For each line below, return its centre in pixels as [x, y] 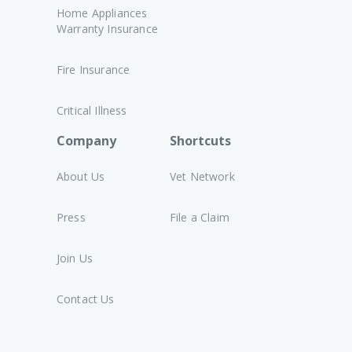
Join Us [75, 258]
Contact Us [86, 299]
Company [86, 141]
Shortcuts [200, 141]
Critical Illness [92, 110]
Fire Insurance [93, 70]
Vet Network [202, 176]
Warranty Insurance [107, 29]
